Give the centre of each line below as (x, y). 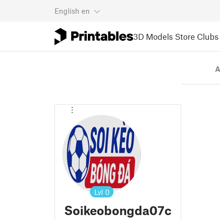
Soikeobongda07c (118, 210)
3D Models (153, 36)
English (67, 11)
